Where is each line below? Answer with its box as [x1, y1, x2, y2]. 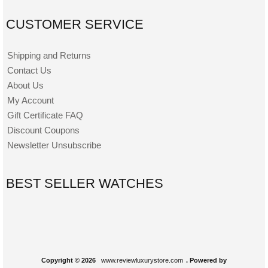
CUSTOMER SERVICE [6, 16, 144, 32]
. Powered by [185, 257, 227, 264]
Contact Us [7, 65, 52, 75]
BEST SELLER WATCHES [6, 176, 163, 191]
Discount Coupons [7, 124, 80, 135]
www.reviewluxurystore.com [100, 257, 183, 264]
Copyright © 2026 [41, 257, 98, 264]
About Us [7, 80, 44, 90]
